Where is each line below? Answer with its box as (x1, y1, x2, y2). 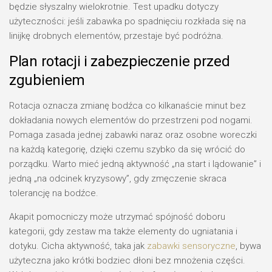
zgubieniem (9, 72, 85, 89)
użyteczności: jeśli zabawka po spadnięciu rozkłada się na (9, 16, 246, 27)
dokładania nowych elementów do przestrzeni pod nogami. (9, 115, 253, 126)
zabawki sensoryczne (147, 240, 236, 251)
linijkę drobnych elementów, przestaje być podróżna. (9, 30, 223, 41)
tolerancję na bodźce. (9, 188, 98, 199)
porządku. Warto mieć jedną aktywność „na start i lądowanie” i (9, 158, 261, 169)
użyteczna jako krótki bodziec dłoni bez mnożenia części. (9, 255, 245, 266)
